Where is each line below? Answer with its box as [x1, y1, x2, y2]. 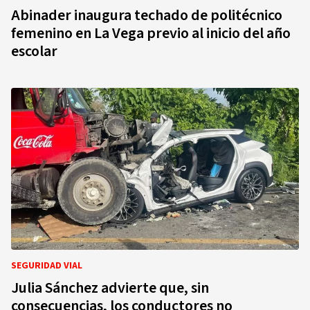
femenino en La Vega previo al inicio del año [11, 22, 291, 44]
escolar [11, 40, 57, 62]
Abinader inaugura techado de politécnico [11, 4, 282, 26]
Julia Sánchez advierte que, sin [11, 277, 209, 299]
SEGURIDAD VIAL [11, 259, 82, 273]
